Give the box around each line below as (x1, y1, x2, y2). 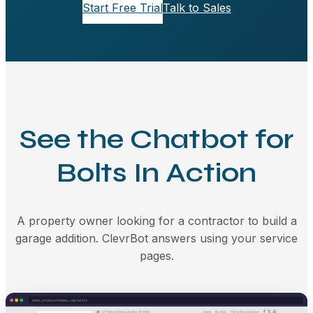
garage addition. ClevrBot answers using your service (15, 231, 298, 246)
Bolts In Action (57, 156, 256, 189)
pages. (139, 249, 174, 263)
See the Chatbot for (20, 122, 293, 156)
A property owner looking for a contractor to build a (16, 214, 297, 228)
